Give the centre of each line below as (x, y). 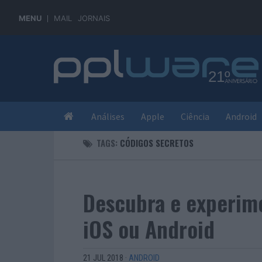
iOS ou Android (149, 229)
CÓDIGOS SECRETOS (157, 143)
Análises (108, 116)
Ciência (195, 116)
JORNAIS (94, 18)
